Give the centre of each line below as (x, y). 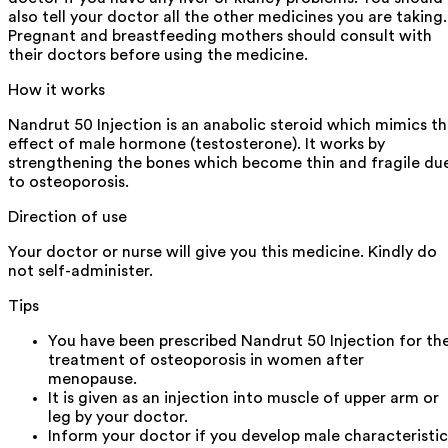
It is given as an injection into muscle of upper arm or (243, 397)
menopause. (92, 378)
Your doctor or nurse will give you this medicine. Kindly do (222, 251)
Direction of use (67, 216)
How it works (56, 89)
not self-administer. (80, 270)
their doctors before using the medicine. (158, 54)
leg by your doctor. (118, 416)
